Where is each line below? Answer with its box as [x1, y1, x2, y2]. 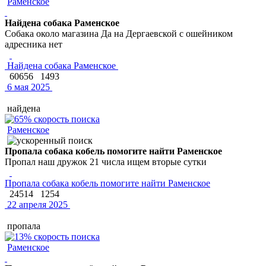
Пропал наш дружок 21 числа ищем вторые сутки [5, 156, 207, 167]
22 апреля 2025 [5, 199, 68, 210]
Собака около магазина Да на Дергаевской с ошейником [5, 28, 233, 39]
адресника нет [5, 39, 62, 49]
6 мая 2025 [5, 81, 50, 92]
